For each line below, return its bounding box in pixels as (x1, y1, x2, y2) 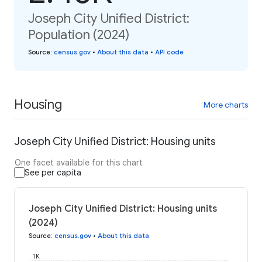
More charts (204, 99, 248, 110)
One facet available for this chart (15, 157, 143, 168)
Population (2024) (28, 26, 129, 43)
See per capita (25, 167, 81, 178)
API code (155, 47, 184, 56)
